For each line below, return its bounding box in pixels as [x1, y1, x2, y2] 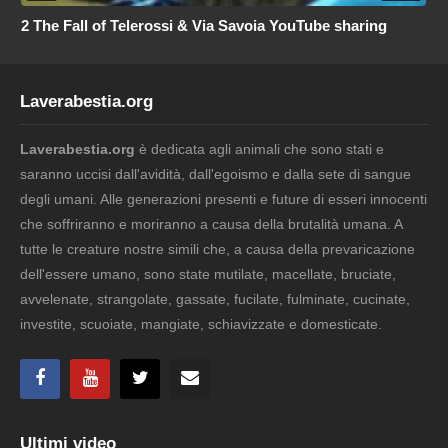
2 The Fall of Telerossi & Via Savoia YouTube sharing [110, 16, 387, 34]
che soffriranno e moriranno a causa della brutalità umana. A [20, 215, 402, 232]
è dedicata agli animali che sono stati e [135, 140, 384, 157]
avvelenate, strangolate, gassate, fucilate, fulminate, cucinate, [20, 290, 410, 307]
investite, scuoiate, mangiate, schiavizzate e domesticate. [20, 315, 382, 332]
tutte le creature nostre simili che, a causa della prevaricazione [20, 240, 415, 257]
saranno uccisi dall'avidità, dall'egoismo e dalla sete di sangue [20, 165, 411, 182]
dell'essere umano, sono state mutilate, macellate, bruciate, [20, 265, 396, 282]
